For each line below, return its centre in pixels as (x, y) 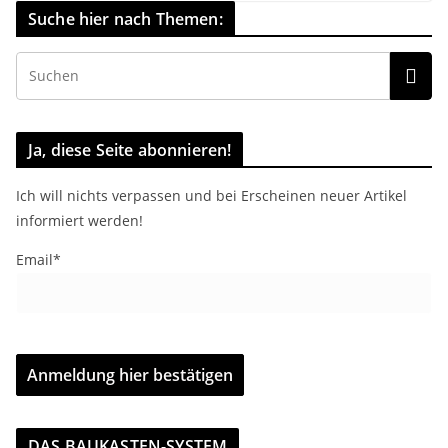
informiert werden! (79, 220)
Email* (38, 259)
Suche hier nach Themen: (125, 18)
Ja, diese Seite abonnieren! (130, 149)
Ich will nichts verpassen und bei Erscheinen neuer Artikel (211, 195)
